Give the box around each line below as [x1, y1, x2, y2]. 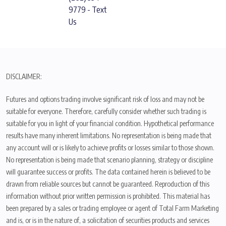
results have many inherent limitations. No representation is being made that [6, 131, 211, 140]
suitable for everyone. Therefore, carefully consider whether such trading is [6, 107, 206, 116]
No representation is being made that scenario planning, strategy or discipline [6, 155, 213, 164]
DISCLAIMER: [6, 72, 42, 81]
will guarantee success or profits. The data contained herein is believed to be [6, 167, 210, 177]
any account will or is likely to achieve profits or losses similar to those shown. [6, 143, 214, 152]
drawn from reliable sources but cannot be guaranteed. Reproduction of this [6, 180, 209, 189]
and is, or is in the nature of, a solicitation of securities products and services [6, 216, 209, 225]
